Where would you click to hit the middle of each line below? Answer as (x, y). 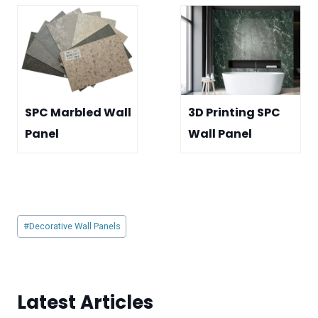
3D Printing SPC (234, 113)
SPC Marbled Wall (78, 113)
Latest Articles (85, 302)
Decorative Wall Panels (75, 226)
